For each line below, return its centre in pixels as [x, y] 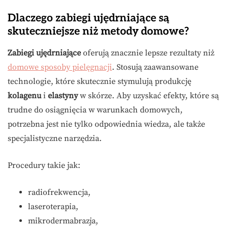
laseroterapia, [53, 207]
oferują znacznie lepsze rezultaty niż [148, 53]
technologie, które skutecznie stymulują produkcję [99, 82]
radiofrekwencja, [59, 193]
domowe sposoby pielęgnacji [60, 67]
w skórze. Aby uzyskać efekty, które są [148, 96]
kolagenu [24, 96]
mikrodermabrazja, [63, 221]
